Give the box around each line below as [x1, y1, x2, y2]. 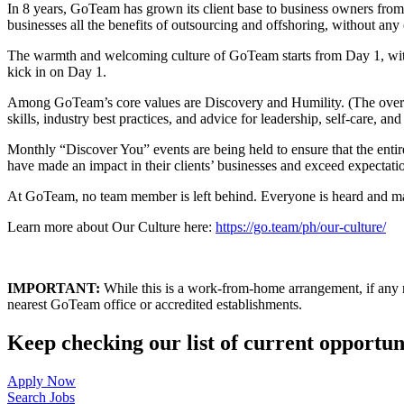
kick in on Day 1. [7, 63, 106, 79]
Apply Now [7, 372, 76, 389]
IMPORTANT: [7, 280, 100, 296]
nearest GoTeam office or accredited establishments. [7, 296, 302, 312]
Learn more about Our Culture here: [7, 218, 216, 234]
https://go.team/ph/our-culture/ [216, 218, 386, 234]
